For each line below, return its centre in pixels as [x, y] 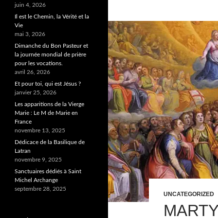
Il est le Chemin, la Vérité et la [52, 17]
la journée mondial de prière [50, 54]
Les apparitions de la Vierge [49, 104]
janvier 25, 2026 [36, 92]
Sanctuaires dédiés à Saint [48, 171]
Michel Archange [36, 180]
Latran [23, 151]
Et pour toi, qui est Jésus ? [48, 84]
